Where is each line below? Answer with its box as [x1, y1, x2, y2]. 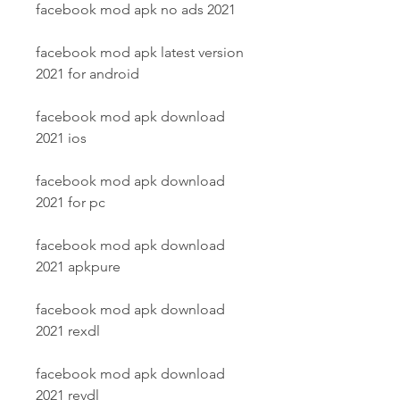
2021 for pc [36, 194, 105, 211]
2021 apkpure [36, 258, 121, 275]
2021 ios [36, 129, 87, 146]
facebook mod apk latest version [36, 44, 244, 61]
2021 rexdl [36, 322, 100, 339]
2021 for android [36, 65, 139, 82]
